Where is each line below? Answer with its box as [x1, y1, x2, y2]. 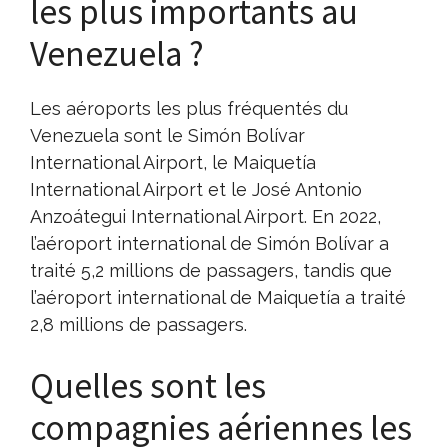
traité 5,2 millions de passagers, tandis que [30, 259, 392, 281]
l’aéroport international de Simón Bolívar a [30, 232, 389, 254]
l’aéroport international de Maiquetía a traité [30, 286, 406, 308]
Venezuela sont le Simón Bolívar [30, 124, 305, 146]
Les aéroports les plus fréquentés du [30, 97, 348, 119]
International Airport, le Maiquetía [30, 151, 316, 173]
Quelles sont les [30, 363, 266, 408]
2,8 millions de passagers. [30, 313, 247, 335]
